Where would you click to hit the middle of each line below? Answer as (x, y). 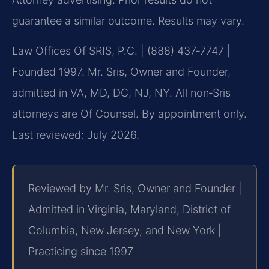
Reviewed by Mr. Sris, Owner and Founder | (135, 189)
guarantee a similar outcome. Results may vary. (128, 21)
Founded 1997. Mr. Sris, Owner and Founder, (121, 71)
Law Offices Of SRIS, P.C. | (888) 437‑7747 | (121, 50)
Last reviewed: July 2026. (76, 134)
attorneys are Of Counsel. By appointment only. (129, 113)
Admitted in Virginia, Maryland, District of (129, 210)
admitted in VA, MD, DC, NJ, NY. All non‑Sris (121, 92)
